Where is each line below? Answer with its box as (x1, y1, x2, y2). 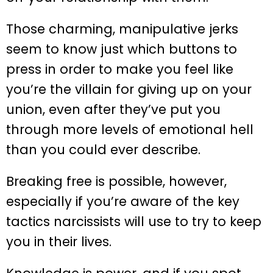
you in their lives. (6, 232, 112, 250)
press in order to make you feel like (6, 60, 233, 78)
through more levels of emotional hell (6, 120, 253, 138)
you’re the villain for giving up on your (6, 80, 252, 98)
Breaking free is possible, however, (6, 172, 227, 190)
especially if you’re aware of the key (6, 192, 239, 210)
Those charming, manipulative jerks (6, 19, 238, 38)
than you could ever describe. (6, 140, 200, 158)
